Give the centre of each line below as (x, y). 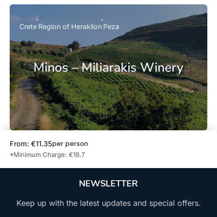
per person (70, 144)
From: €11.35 (31, 144)
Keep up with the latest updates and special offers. (108, 203)
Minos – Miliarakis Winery (108, 67)
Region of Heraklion (70, 26)
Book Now (168, 149)
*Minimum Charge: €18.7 (47, 155)
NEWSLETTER (108, 184)
